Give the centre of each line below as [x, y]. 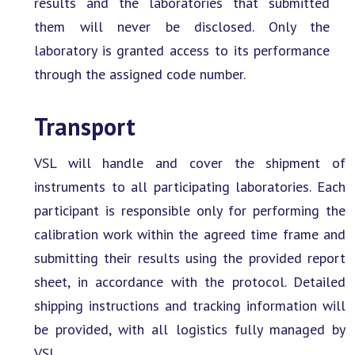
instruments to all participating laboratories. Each [190, 186]
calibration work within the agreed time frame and [190, 234]
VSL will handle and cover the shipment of [190, 162]
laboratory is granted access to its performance [182, 50]
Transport [85, 126]
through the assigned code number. [140, 74]
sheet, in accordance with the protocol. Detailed [190, 281]
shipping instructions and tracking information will [190, 305]
